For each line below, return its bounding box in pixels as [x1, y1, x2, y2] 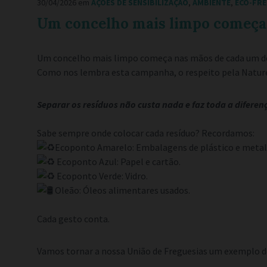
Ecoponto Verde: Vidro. [55, 170, 148, 182]
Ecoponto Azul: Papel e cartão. [55, 156, 181, 168]
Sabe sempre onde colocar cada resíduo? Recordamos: [37, 127, 254, 139]
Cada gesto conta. [37, 213, 110, 225]
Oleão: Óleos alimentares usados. [53, 184, 190, 197]
